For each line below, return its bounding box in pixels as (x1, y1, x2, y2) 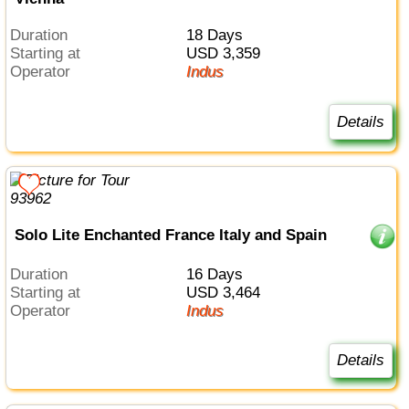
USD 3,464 (196, 283, 260, 301)
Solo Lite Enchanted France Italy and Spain (14, 226, 327, 245)
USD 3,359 (196, 45, 260, 63)
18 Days (194, 26, 243, 45)
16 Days (194, 265, 243, 283)
